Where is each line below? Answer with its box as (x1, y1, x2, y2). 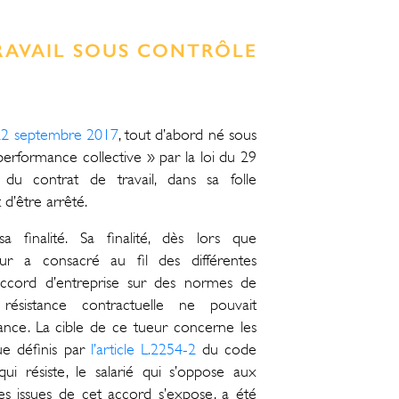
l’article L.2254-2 (90, 339, 196, 358)
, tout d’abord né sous (118, 125, 257, 143)
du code (195, 339, 257, 358)
